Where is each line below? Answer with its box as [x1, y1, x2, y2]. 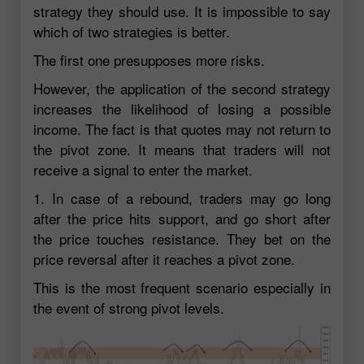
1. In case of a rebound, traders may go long [33, 187, 331, 208]
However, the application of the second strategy [33, 77, 331, 98]
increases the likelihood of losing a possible [33, 97, 331, 119]
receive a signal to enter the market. [33, 158, 253, 180]
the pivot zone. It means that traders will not [33, 138, 331, 159]
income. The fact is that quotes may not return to [33, 118, 331, 139]
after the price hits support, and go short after [33, 207, 331, 228]
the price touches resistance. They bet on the [33, 227, 331, 249]
